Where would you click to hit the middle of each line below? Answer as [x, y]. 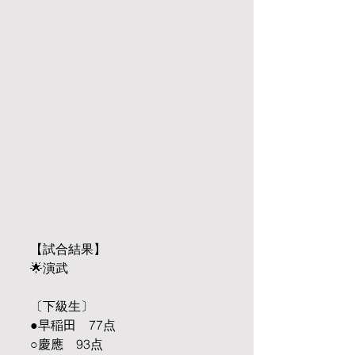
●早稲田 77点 [73, 325]
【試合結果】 [68, 249]
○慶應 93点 [67, 344]
